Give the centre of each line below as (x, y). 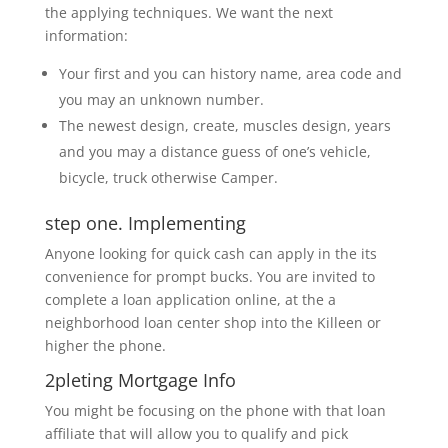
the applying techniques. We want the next (188, 12)
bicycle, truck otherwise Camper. (168, 177)
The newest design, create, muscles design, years (224, 125)
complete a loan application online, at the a (190, 299)
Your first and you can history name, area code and (230, 73)
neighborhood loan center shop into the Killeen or (212, 322)
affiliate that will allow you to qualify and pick (196, 433)
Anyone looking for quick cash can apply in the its (210, 253)
